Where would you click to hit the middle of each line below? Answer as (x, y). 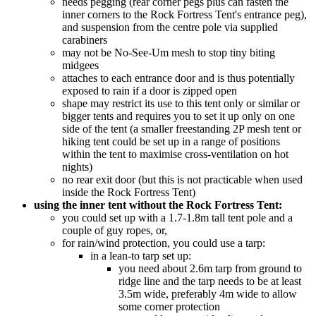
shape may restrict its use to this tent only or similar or (181, 104)
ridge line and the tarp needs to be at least (210, 281)
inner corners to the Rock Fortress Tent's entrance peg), (184, 15)
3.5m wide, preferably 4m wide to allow (208, 294)
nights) (77, 167)
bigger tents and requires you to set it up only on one (178, 116)
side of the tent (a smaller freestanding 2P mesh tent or (182, 129)
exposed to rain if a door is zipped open (150, 91)
